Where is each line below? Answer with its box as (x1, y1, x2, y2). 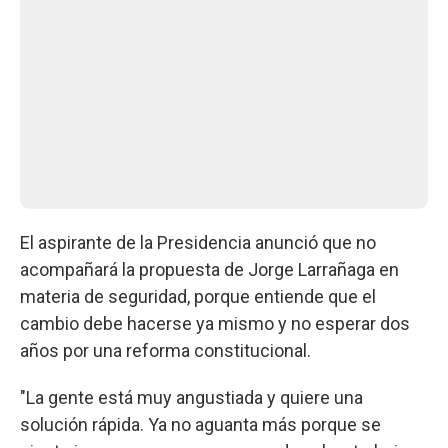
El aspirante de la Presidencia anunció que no (20, 231, 376, 253)
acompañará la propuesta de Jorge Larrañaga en (20, 258, 399, 280)
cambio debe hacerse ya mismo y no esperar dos (20, 312, 410, 334)
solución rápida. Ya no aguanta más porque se (20, 413, 381, 435)
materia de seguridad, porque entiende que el (20, 285, 376, 307)
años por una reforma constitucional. (20, 339, 311, 361)
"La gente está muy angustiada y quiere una (20, 386, 363, 408)
